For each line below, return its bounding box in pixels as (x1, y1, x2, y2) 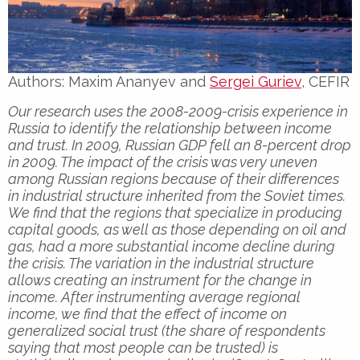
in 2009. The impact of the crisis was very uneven (8, 153, 317, 171)
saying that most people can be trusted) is (8, 339, 278, 357)
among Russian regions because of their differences (8, 170, 339, 188)
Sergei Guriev (210, 73, 301, 91)
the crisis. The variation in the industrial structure (8, 255, 314, 272)
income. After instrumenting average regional (8, 288, 301, 306)
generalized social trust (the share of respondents (8, 322, 325, 340)
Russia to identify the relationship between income (8, 120, 332, 137)
